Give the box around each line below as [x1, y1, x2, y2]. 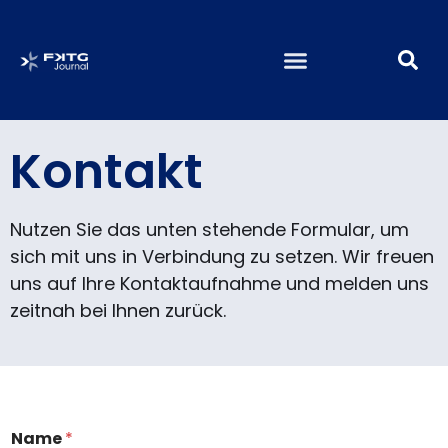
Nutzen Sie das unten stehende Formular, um [10, 216, 409, 242]
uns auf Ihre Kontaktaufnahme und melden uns [10, 270, 429, 296]
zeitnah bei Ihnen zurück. [10, 297, 226, 323]
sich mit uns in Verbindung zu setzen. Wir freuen [10, 243, 434, 269]
